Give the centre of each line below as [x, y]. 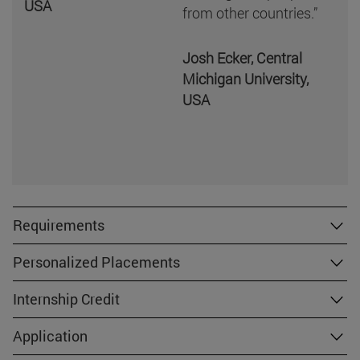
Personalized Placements [96, 262]
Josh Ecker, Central [243, 57]
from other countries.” [250, 12]
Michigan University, [246, 78]
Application [50, 335]
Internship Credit [66, 299]
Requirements [59, 225]
